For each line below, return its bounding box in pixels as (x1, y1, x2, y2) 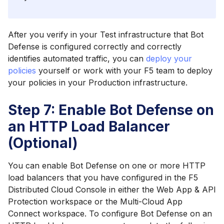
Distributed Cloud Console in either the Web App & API (8, 184, 216, 195)
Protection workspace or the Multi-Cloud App (8, 196, 182, 207)
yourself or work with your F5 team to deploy (36, 65, 212, 76)
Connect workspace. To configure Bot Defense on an (8, 208, 212, 219)
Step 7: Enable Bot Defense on (8, 101, 214, 119)
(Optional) (8, 134, 77, 152)
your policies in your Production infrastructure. (8, 77, 187, 88)
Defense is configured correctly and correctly (8, 41, 181, 52)
